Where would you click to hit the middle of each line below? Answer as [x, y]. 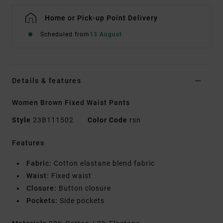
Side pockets [81, 201]
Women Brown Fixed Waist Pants [71, 103]
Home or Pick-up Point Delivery [101, 18]
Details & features [47, 81]
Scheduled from [65, 35]
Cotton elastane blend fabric [103, 164]
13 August [106, 35]
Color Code [108, 120]
